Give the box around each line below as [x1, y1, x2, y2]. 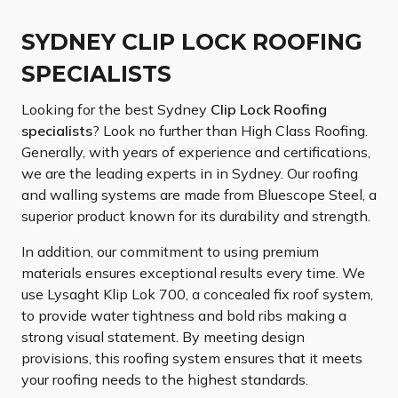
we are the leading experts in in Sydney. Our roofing [21, 163, 358, 182]
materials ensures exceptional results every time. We [21, 263, 365, 282]
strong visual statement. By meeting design [21, 327, 305, 346]
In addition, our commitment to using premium [21, 242, 319, 260]
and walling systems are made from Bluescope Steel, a [21, 185, 377, 203]
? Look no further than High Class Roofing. [92, 121, 368, 139]
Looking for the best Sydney [21, 99, 211, 118]
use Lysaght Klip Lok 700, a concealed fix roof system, [21, 284, 373, 303]
